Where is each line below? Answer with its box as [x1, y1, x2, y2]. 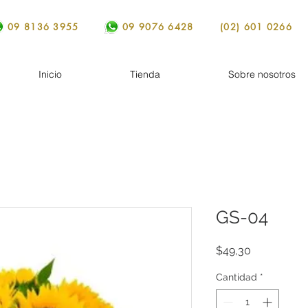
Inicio [38, 68, 62, 80]
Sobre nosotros [228, 68, 296, 80]
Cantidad [216, 272, 257, 283]
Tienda [130, 68, 160, 80]
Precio [250, 243, 283, 256]
